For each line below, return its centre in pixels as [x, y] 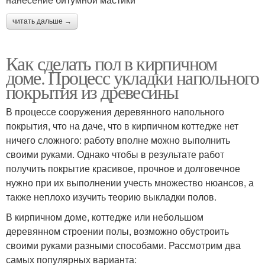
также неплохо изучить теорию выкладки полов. [111, 196]
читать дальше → [42, 21]
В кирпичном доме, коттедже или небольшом [105, 216]
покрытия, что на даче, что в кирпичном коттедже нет [122, 125]
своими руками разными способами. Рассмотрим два [123, 245]
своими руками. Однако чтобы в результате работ [115, 154]
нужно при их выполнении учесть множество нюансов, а [130, 182]
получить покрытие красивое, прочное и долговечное [123, 168]
